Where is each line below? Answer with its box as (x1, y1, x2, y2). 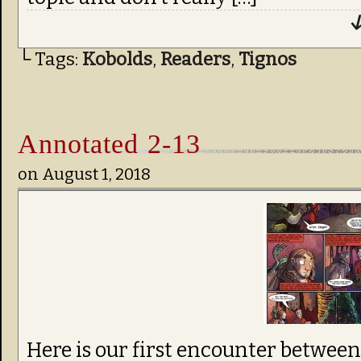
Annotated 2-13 (18, 128, 201, 159)
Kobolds (82, 48, 152, 70)
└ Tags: (18, 48, 82, 70)
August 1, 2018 (42, 164, 151, 184)
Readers (160, 48, 230, 70)
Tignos (239, 48, 297, 70)
